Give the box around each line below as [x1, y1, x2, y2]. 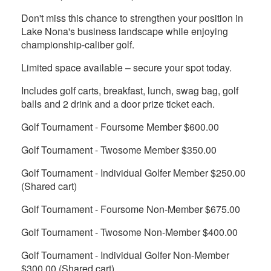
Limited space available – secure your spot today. [21, 60, 232, 74]
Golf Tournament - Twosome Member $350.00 [21, 143, 217, 157]
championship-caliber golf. [21, 38, 134, 51]
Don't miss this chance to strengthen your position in [21, 11, 243, 25]
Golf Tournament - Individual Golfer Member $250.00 [21, 166, 246, 180]
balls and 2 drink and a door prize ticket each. [21, 97, 217, 111]
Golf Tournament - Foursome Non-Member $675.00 [21, 202, 243, 216]
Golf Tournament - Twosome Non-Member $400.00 [21, 225, 238, 239]
